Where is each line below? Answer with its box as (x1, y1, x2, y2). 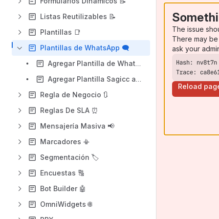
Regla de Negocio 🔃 (40, 90, 108, 99)
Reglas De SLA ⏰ (40, 106, 98, 114)
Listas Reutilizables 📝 (40, 12, 116, 21)
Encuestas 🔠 (40, 169, 85, 177)
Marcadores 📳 (40, 137, 90, 146)
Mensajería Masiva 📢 (40, 122, 114, 130)
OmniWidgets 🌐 (40, 200, 92, 208)
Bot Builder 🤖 (40, 184, 86, 193)
